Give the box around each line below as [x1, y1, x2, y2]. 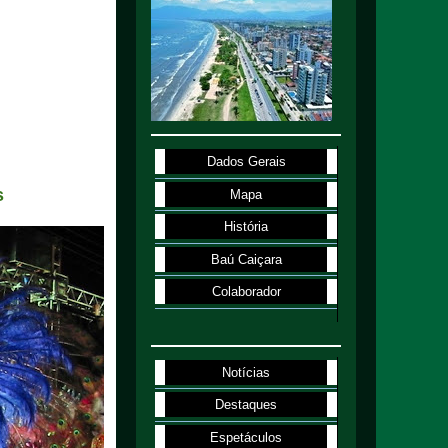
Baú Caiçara [210, 251, 282, 267]
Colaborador [211, 284, 281, 300]
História [224, 219, 269, 235]
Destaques [215, 397, 278, 413]
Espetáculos [210, 429, 283, 445]
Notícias [222, 364, 271, 380]
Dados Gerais [206, 154, 286, 170]
